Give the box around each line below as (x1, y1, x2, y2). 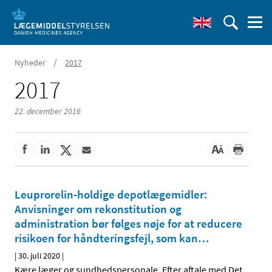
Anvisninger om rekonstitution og (15, 202, 182, 217)
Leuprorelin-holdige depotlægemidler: (15, 187, 207, 202)
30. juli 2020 (18, 250, 60, 262)
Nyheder (15, 57, 46, 68)
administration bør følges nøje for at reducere (15, 216, 242, 231)
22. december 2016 (15, 106, 81, 117)
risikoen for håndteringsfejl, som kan (15, 231, 198, 246)
